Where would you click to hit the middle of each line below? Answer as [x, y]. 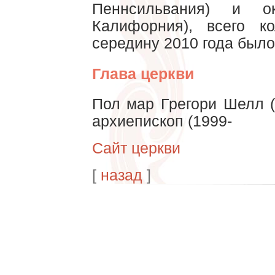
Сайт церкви [136, 148]
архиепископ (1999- [162, 121]
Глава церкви [143, 74]
